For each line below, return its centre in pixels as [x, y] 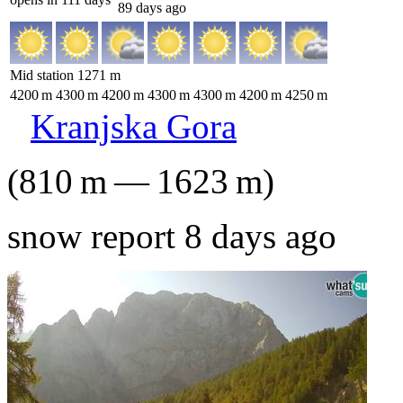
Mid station [44, 75]
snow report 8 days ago [172, 236]
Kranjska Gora [134, 126]
